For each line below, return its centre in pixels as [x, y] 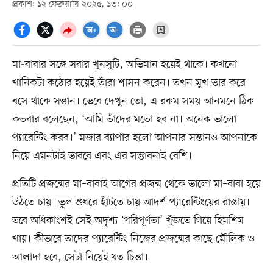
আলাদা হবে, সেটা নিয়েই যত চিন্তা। [80, 257]
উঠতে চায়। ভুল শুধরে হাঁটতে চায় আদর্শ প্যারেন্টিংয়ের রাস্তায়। [131, 202]
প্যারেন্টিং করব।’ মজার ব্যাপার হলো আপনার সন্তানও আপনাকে [134, 137]
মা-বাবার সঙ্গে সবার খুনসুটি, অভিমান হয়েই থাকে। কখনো [124, 64]
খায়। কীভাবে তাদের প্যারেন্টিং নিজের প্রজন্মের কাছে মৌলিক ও [133, 239]
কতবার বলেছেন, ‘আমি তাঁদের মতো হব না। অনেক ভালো [124, 119]
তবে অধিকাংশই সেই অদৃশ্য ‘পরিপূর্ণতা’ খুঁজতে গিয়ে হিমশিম [128, 220]
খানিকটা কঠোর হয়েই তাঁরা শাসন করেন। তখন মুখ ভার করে [129, 83]
